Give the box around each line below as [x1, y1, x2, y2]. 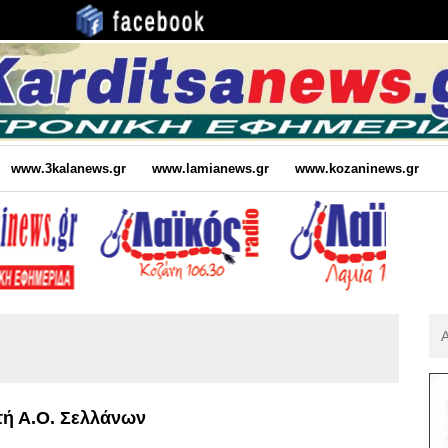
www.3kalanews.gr [10, 160, 126, 176]
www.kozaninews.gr [294, 160, 419, 176]
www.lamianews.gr [151, 160, 269, 176]
